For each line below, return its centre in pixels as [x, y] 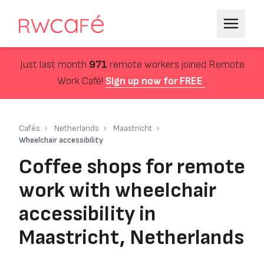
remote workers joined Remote [176, 65]
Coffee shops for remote [132, 167]
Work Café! [81, 81]
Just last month [54, 65]
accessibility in [88, 214]
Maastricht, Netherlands [131, 238]
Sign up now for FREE [155, 81]
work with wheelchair [118, 191]
